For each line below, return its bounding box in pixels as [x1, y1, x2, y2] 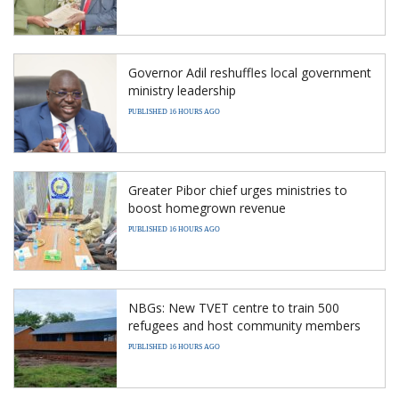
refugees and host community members [128, 316, 361, 334]
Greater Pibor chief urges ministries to [128, 181, 347, 199]
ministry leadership [128, 81, 236, 99]
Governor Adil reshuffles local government [128, 63, 371, 81]
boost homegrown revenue [128, 199, 286, 216]
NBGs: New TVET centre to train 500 [128, 298, 339, 316]
